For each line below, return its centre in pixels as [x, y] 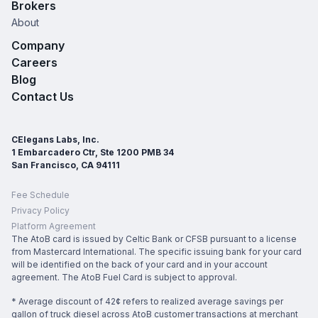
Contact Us [43, 96]
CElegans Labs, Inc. [55, 139]
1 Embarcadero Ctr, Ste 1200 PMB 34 [93, 152]
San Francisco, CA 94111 [66, 165]
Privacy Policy [40, 210]
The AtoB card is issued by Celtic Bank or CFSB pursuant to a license [154, 238]
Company [38, 45]
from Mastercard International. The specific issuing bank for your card [157, 251]
